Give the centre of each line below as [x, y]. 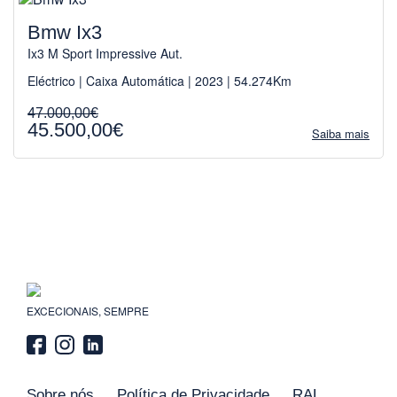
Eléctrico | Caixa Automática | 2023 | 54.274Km [160, 81]
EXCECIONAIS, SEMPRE [88, 311]
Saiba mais [341, 134]
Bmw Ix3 [65, 33]
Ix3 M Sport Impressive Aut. [105, 54]
